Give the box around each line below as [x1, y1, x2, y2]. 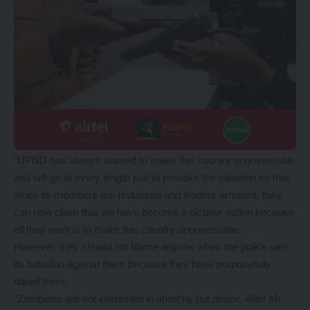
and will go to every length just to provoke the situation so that [14, 172, 289, 183]
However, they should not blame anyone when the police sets [14, 241, 289, 253]
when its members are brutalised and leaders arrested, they [14, 189, 282, 201]
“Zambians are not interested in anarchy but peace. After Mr [14, 293, 282, 304]
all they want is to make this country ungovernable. [14, 224, 241, 235]
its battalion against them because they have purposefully [14, 258, 271, 270]
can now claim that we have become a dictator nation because [14, 206, 294, 218]
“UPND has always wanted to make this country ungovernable [14, 154, 295, 166]
